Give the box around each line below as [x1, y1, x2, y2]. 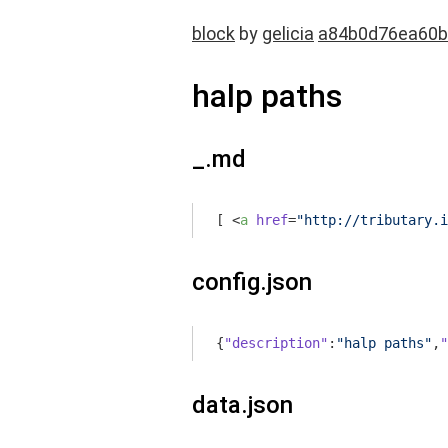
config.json [192, 268, 312, 296]
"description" [224, 335, 328, 351]
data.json [192, 391, 293, 419]
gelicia [262, 23, 314, 44]
